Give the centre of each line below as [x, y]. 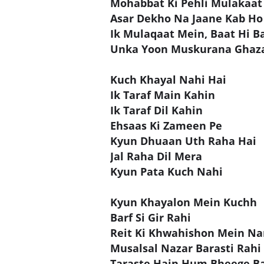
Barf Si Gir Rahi [151, 217]
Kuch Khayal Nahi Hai [168, 79]
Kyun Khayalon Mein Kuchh [184, 202]
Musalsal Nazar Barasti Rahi [186, 248]
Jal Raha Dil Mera [156, 156]
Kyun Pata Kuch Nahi [166, 171]
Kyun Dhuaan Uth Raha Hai [183, 141]
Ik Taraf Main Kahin [163, 95]
